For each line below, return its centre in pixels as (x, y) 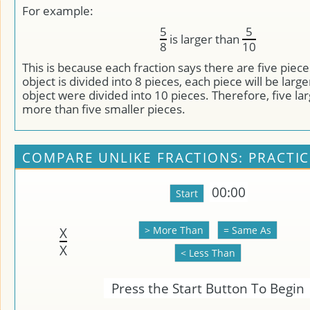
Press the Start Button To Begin (208, 288)
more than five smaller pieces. (104, 109)
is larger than (204, 39)
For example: (58, 11)
